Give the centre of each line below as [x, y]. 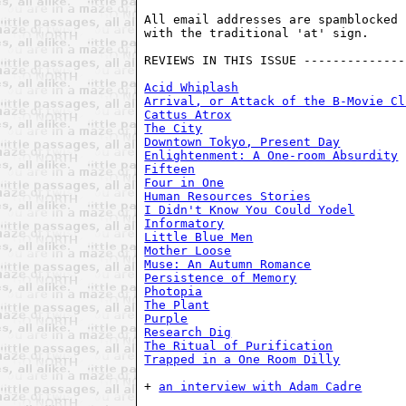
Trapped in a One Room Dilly [242, 359]
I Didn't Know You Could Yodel [250, 209]
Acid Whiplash [192, 87]
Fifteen [170, 169]
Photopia [174, 291]
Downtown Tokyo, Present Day [242, 141]
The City [174, 128]
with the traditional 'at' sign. [261, 33]
